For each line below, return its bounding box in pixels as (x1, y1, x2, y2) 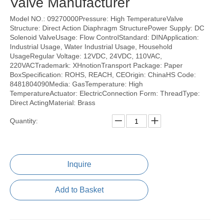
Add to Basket (55, 186, 104, 194)
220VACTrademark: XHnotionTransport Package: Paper (10, 61, 183, 69)
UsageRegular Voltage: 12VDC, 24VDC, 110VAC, (10, 52, 162, 60)
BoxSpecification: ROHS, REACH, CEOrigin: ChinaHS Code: (10, 71, 196, 79)
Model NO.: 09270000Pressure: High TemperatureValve (10, 15, 183, 23)
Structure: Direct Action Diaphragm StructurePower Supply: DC (10, 24, 204, 32)
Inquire (67, 160, 91, 168)
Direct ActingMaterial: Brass (10, 99, 95, 107)
